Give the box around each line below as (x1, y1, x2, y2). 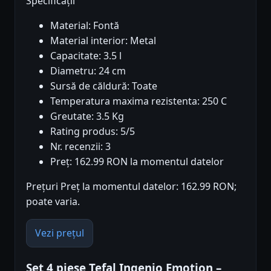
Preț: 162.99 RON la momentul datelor (50, 155, 224, 169)
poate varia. (26, 195, 80, 209)
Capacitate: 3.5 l (50, 49, 122, 63)
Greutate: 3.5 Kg (50, 109, 124, 123)
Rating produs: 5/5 (50, 125, 135, 139)
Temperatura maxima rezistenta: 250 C (50, 94, 227, 108)
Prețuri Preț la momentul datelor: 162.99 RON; (26, 180, 237, 194)
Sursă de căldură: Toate (50, 79, 157, 93)
